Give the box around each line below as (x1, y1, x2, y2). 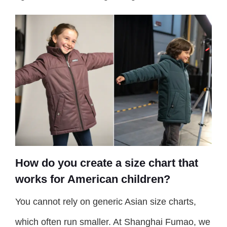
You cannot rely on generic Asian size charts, (15, 197, 196, 207)
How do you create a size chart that (15, 157, 198, 170)
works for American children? (15, 173, 170, 186)
